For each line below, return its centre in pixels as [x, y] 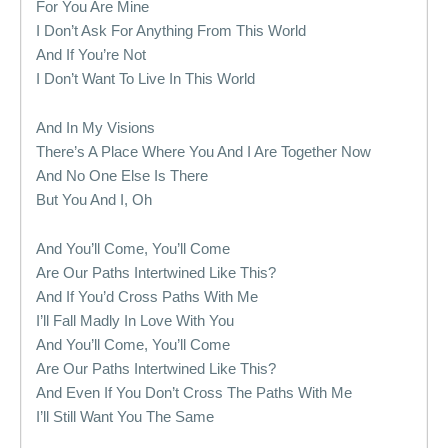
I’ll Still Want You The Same [125, 416]
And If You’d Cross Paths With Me [147, 296]
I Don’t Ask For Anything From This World [171, 30]
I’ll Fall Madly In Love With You [135, 320]
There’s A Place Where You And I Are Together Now [203, 151]
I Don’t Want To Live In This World [145, 78]
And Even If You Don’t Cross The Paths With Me [194, 392]
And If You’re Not [91, 54]
